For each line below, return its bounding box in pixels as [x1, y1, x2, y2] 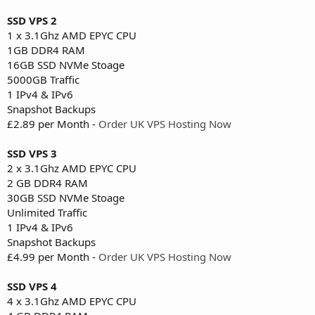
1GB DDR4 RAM [7, 42, 85, 57]
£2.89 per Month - [7, 116, 98, 131]
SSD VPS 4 [7, 278, 57, 293]
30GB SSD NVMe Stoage [7, 190, 124, 205]
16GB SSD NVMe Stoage [7, 57, 124, 72]
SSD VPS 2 [7, 13, 57, 27]
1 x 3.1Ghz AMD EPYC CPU [7, 27, 136, 42]
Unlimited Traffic [7, 205, 87, 219]
